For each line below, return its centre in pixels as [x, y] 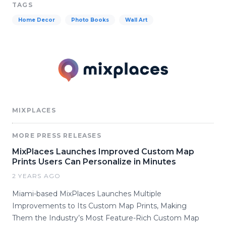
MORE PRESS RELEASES [57, 135]
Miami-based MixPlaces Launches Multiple [87, 193]
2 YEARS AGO [37, 176]
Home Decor [37, 20]
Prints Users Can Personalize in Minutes [94, 161]
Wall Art [136, 20]
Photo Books [90, 20]
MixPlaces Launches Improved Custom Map [103, 151]
